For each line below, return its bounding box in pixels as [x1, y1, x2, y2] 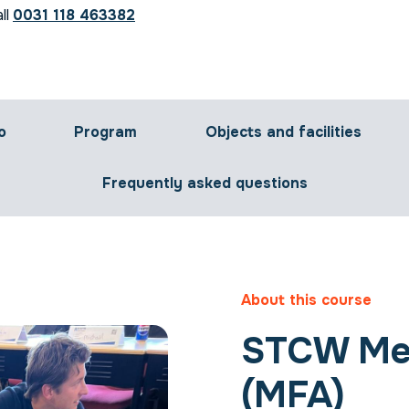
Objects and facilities [204, 122, 362, 142]
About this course [241, 290, 372, 310]
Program [74, 122, 138, 142]
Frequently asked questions [101, 173, 308, 194]
